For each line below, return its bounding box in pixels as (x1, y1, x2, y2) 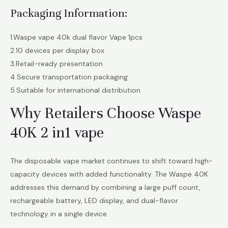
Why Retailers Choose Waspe (10, 104, 201, 123)
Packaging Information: (10, 6, 127, 20)
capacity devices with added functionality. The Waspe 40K (10, 169, 208, 179)
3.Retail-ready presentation (10, 59, 103, 69)
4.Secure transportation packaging (10, 72, 128, 82)
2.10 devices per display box (10, 46, 104, 55)
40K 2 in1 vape (10, 123, 104, 142)
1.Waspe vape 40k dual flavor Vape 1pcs (10, 33, 142, 42)
